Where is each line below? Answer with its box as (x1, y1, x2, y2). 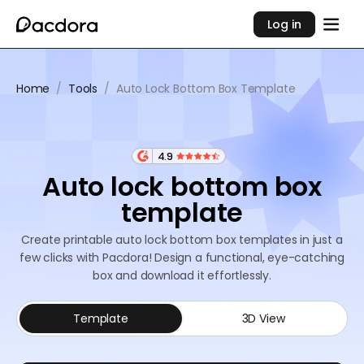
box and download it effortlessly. (93, 267, 271, 284)
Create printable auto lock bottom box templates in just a (21, 232, 343, 248)
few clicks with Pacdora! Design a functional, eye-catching (19, 249, 344, 266)
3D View (241, 310, 285, 327)
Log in (267, 15, 302, 32)
